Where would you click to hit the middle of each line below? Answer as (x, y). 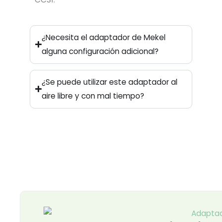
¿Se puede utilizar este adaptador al (110, 82)
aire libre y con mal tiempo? (93, 96)
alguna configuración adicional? (100, 51)
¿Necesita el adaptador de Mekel (104, 37)
